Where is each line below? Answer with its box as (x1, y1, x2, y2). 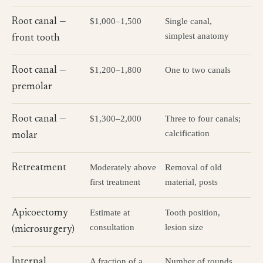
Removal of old (165, 163, 222, 172)
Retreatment (12, 163, 66, 173)
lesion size (165, 222, 203, 232)
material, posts (165, 177, 218, 187)
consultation (90, 222, 134, 232)
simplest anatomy (165, 31, 229, 41)
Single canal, (165, 16, 212, 26)
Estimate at (90, 208, 130, 217)
